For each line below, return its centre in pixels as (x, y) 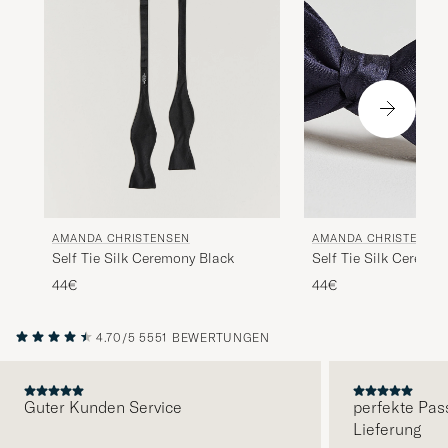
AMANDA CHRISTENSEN (121, 237)
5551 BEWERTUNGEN (204, 337)
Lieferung (386, 428)
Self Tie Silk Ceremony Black (143, 257)
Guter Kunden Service (103, 406)
